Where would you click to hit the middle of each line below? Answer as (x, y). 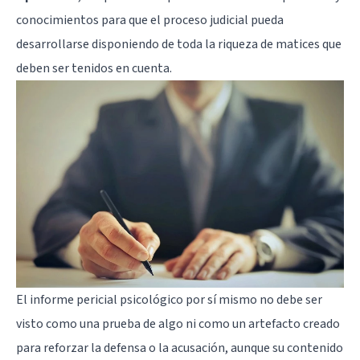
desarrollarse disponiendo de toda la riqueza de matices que (179, 44)
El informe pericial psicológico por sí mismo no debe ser (169, 299)
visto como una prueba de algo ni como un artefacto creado (178, 323)
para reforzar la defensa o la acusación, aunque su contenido (180, 348)
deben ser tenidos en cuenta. (94, 68)
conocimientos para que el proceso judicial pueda (150, 20)
